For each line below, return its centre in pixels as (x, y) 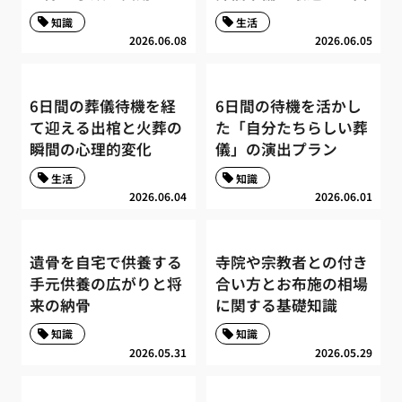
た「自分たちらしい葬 (291, 127)
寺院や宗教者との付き (291, 262)
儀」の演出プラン (276, 149)
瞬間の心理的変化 (91, 149)
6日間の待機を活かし (288, 105)
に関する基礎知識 (276, 305)
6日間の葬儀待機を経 (103, 105)
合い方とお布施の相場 (291, 283)
